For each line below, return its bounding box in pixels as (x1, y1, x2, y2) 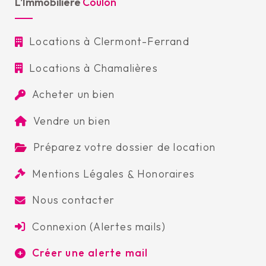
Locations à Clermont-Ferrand (29, 34, 189, 49)
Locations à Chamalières (29, 61, 158, 75)
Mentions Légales (32, 166, 125, 180)
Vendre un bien (33, 113, 111, 128)
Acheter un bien (32, 87, 115, 102)
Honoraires (137, 167, 195, 181)
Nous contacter (32, 193, 115, 207)
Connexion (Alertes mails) (32, 219, 166, 233)
